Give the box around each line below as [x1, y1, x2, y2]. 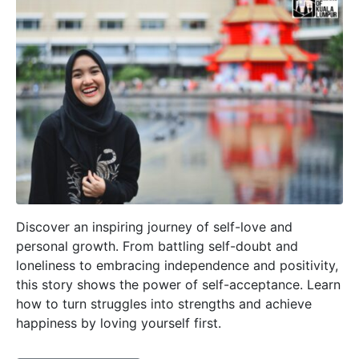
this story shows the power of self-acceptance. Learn [16, 276, 341, 293]
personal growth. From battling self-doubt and [16, 238, 298, 255]
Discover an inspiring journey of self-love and [16, 219, 292, 236]
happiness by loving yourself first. [16, 315, 221, 332]
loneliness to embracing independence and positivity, [16, 257, 338, 274]
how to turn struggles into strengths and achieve [16, 296, 312, 313]
